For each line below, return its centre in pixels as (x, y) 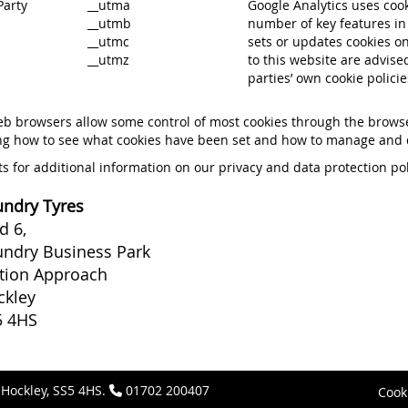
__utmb (109, 23)
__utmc (108, 41)
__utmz (108, 60)
